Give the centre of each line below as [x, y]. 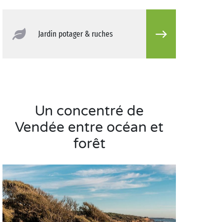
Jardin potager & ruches [76, 34]
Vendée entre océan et [89, 128]
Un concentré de [89, 111]
